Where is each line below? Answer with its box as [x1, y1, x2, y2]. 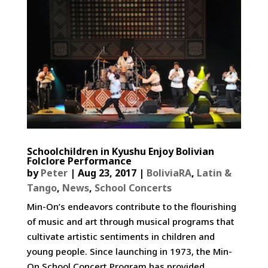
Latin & [196, 166, 232, 180]
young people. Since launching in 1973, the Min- [26, 245, 232, 258]
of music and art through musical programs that [26, 215, 234, 228]
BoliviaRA [146, 166, 191, 180]
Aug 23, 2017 [77, 166, 136, 180]
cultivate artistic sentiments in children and [26, 230, 215, 243]
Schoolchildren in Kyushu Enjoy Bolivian [26, 145, 214, 159]
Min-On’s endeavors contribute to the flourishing [26, 200, 236, 213]
